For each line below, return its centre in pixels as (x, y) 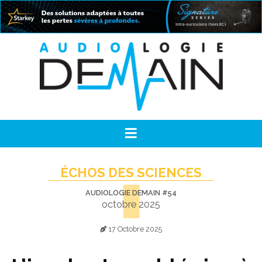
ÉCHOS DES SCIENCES (131, 172)
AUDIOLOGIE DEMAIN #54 (131, 192)
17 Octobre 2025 (134, 229)
